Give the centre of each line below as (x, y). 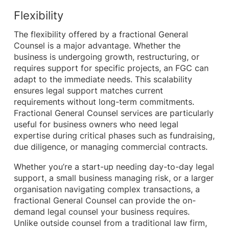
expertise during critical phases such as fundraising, (114, 136)
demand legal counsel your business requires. (101, 212)
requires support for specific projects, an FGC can (111, 68)
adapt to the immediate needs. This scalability (103, 80)
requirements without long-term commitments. (104, 102)
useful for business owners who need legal (96, 125)
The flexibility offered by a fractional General (101, 35)
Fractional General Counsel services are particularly (113, 113)
